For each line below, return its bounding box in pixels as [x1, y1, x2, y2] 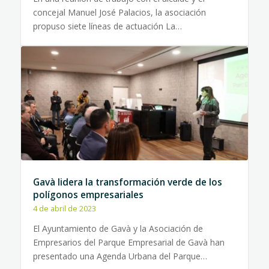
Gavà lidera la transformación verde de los [32, 176, 222, 189]
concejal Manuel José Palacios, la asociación [32, 7, 206, 18]
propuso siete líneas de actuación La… [32, 20, 182, 32]
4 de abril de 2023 [32, 204, 96, 214]
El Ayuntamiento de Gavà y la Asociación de [32, 223, 203, 234]
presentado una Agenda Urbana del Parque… [32, 250, 207, 262]
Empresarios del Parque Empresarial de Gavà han [32, 237, 225, 248]
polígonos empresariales [32, 189, 144, 201]
